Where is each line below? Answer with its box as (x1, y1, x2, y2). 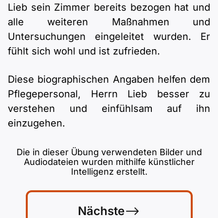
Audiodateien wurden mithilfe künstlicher (23, 157, 195, 167)
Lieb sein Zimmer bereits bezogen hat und (8, 1, 210, 13)
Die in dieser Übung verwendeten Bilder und (16, 147, 202, 157)
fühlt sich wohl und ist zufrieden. (8, 45, 160, 57)
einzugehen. (8, 117, 65, 129)
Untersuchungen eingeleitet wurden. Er (8, 31, 210, 42)
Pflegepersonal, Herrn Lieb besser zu (8, 88, 210, 100)
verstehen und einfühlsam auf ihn (8, 103, 210, 114)
